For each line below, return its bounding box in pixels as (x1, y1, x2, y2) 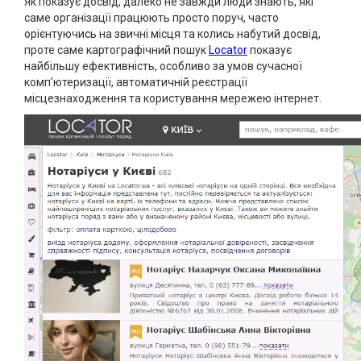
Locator (209, 43, 247, 56)
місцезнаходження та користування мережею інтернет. (24, 91, 322, 105)
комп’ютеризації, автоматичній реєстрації (24, 75, 247, 89)
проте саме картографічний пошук (24, 43, 209, 56)
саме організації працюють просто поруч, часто (24, 10, 279, 24)
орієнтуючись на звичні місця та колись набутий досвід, (24, 27, 321, 40)
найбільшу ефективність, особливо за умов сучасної (24, 59, 302, 73)
